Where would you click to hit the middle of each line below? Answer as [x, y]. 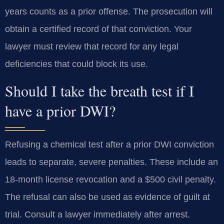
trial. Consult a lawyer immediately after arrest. [97, 214]
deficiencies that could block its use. [76, 64]
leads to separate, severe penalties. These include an [111, 162]
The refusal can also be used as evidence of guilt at [107, 197]
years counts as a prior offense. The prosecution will [109, 12]
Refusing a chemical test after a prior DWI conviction [109, 144]
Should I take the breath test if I [99, 90]
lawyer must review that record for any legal [92, 47]
